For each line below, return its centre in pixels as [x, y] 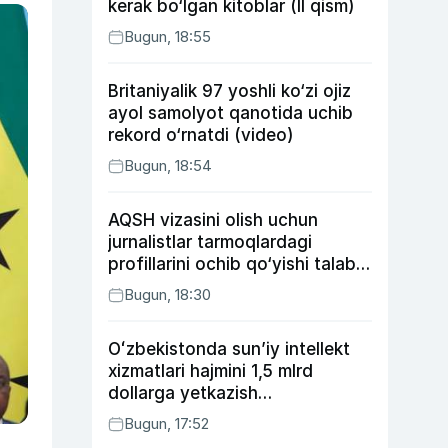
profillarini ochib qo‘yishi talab [232, 264]
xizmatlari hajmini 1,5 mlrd [210, 371]
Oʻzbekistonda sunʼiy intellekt [229, 349]
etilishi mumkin [167, 286]
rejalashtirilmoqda [180, 415]
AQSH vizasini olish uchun [213, 220]
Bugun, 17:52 [166, 423]
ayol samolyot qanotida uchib [230, 113]
